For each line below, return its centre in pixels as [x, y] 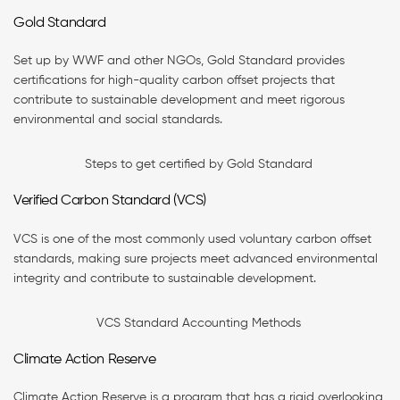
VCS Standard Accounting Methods [200, 323]
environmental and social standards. [120, 120]
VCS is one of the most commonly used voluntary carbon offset [192, 239]
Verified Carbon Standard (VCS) [110, 201]
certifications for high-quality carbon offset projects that [174, 81]
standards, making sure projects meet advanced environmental [196, 258]
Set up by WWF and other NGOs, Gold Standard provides [179, 61]
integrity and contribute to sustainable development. [167, 278]
